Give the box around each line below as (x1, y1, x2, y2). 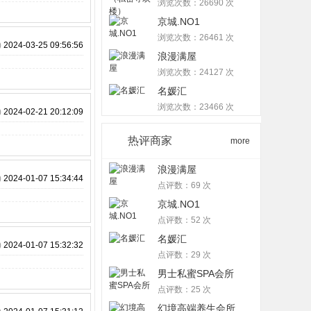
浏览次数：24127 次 (158, 67, 234, 77)
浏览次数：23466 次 (158, 102, 234, 112)
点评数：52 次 (158, 215, 211, 225)
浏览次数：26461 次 (158, 33, 234, 42)
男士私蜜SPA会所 (158, 268, 234, 279)
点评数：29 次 (158, 250, 211, 260)
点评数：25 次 (158, 285, 211, 294)
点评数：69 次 (158, 180, 211, 190)
